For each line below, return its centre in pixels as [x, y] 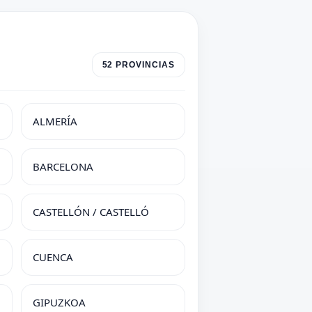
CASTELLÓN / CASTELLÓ [91, 212]
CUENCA [53, 257]
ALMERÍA [55, 121]
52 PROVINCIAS [138, 65]
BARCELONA [63, 166]
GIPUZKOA [59, 302]
